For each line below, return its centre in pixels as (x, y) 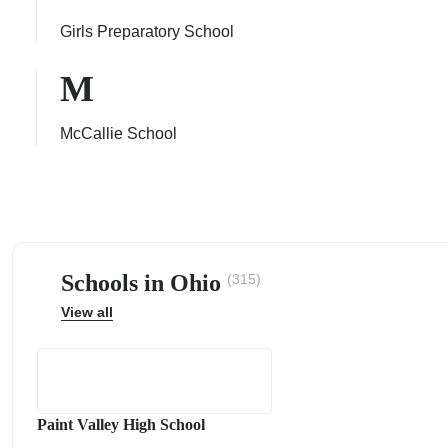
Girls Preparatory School (147, 31)
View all (87, 312)
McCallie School (118, 133)
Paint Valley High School (121, 424)
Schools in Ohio (144, 283)
